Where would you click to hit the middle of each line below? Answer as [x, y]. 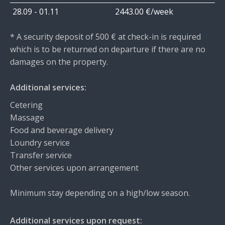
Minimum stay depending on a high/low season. [100, 193]
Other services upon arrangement [74, 168]
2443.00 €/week [144, 12]
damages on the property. [59, 62]
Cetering [26, 105]
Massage [27, 118]
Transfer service [41, 155]
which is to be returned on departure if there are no [108, 49]
